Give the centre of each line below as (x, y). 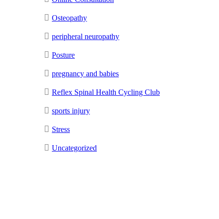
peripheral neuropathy (86, 37)
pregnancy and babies (85, 74)
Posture (63, 55)
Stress (61, 130)
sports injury (71, 111)
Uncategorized (74, 148)
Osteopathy (69, 18)
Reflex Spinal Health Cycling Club (106, 92)
